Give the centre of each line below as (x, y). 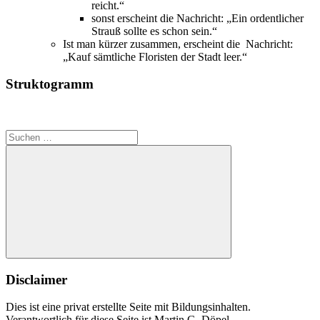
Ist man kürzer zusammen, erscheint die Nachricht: (178, 44)
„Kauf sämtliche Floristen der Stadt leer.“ (155, 56)
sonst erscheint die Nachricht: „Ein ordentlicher (197, 18)
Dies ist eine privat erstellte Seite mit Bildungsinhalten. (128, 307)
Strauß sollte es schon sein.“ (154, 31)
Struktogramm (50, 84)
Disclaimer (36, 279)
